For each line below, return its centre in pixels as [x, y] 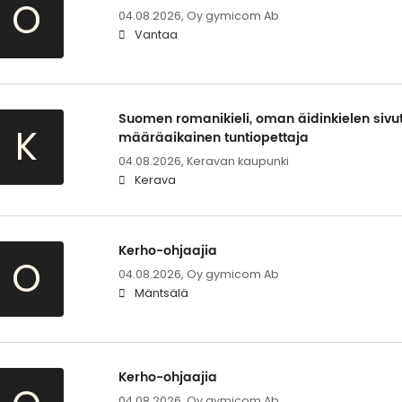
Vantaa [156, 34]
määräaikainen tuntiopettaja [213, 137]
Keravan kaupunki [237, 161]
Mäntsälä [161, 293]
